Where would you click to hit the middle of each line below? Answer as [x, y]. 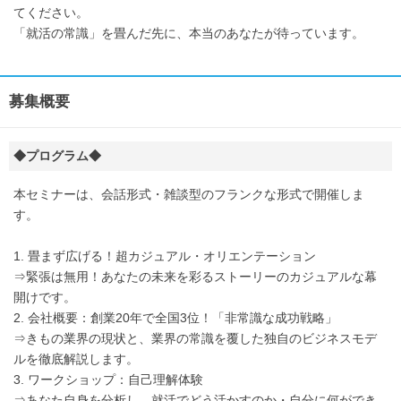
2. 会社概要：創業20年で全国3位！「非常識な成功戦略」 [175, 318]
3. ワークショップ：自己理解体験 [108, 380]
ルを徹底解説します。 [76, 359]
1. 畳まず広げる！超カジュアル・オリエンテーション [165, 256]
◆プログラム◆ [57, 156]
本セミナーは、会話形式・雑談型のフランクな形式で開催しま [189, 195]
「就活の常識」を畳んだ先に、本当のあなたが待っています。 [189, 34]
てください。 [51, 13]
